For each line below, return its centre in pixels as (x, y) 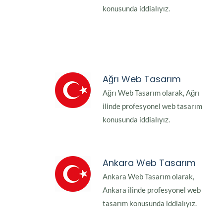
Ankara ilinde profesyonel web (152, 190)
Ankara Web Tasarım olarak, (148, 177)
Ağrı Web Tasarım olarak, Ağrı (151, 93)
